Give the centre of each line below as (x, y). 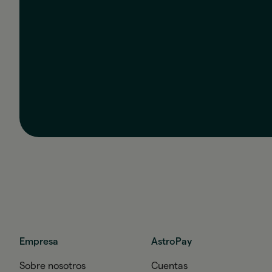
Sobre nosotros (53, 266)
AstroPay (172, 241)
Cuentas (170, 266)
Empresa (39, 241)
